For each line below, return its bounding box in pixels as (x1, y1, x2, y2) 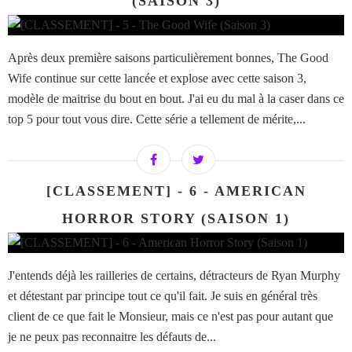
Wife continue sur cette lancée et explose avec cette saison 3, (8, 71, 306, 86)
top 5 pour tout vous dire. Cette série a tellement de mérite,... (8, 112, 306, 126)
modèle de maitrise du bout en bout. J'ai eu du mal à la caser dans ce (8, 92, 344, 106)
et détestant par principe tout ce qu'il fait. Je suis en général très (8, 289, 317, 303)
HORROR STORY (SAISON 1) (62, 211, 290, 227)
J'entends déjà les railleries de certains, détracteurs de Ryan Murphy (8, 269, 340, 283)
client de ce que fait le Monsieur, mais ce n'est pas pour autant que (8, 310, 333, 324)
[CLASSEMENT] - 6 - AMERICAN (46, 183, 306, 200)
